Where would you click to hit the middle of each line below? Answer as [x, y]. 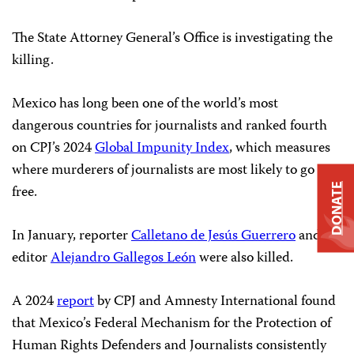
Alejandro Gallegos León [123, 258]
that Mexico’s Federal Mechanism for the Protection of [171, 324]
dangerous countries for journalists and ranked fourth [169, 126]
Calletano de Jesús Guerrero [213, 236]
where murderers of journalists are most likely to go [163, 170]
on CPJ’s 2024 [53, 148]
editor [31, 258]
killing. [33, 60]
